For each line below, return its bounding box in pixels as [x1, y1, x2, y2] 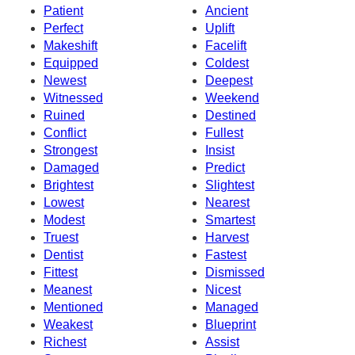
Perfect [44, 21, 83, 35]
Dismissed [205, 265, 265, 279]
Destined [205, 108, 256, 122]
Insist [205, 143, 235, 157]
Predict [205, 160, 245, 174]
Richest [44, 334, 86, 349]
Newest [44, 73, 86, 87]
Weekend [205, 90, 259, 105]
